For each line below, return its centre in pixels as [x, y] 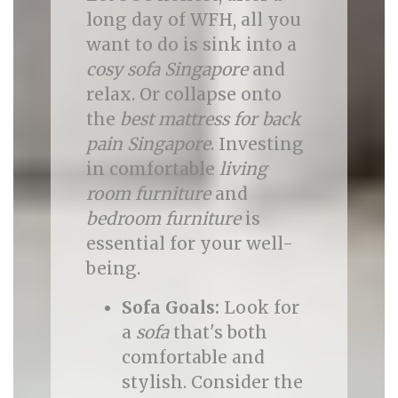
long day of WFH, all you [193, 20]
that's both [218, 332]
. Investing [257, 144]
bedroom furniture [163, 219]
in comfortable [152, 169]
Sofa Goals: [170, 307]
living [243, 169]
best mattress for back [210, 119]
